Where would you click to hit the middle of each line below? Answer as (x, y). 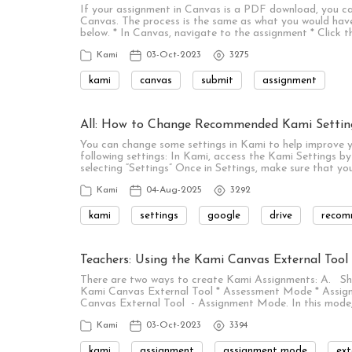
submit (217, 80)
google (224, 215)
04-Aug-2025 (174, 190)
